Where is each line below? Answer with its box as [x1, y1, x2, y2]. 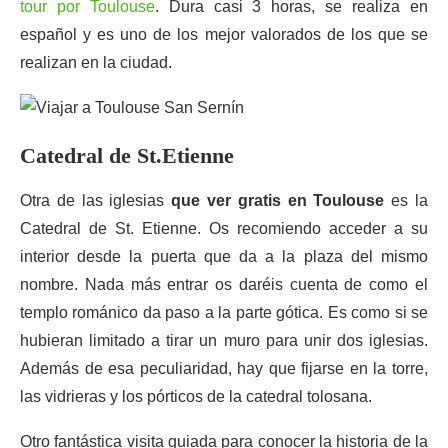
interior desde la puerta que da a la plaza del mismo [20, 248, 428, 265]
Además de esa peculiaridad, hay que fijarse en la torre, [20, 360, 428, 377]
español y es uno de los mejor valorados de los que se [20, 26, 428, 43]
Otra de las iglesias [20, 192, 172, 209]
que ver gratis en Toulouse [171, 192, 385, 209]
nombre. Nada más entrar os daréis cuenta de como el [20, 276, 428, 293]
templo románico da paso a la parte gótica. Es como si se [20, 304, 428, 321]
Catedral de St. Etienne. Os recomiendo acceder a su [20, 220, 428, 237]
